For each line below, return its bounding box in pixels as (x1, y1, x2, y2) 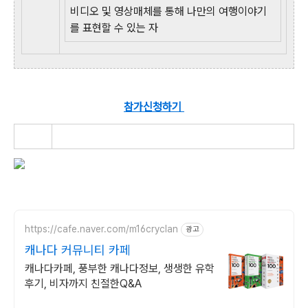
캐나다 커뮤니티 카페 (25, 242, 131, 257)
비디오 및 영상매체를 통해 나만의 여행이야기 (70, 4, 267, 18)
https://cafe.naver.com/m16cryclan (25, 223, 178, 235)
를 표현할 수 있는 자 (70, 21, 161, 34)
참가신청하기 (124, 100, 184, 113)
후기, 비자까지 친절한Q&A (25, 276, 142, 290)
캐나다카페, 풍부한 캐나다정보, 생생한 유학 (25, 261, 214, 275)
